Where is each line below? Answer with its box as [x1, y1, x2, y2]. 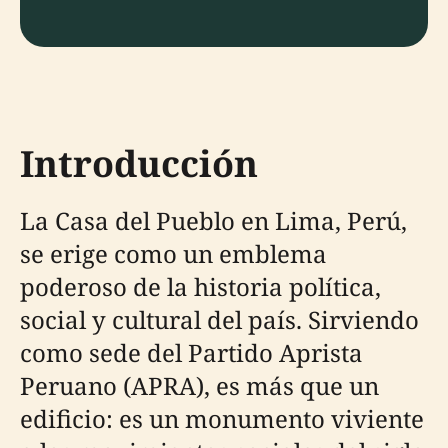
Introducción [20, 139, 258, 188]
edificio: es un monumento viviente [20, 402, 424, 435]
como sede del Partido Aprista [20, 336, 363, 369]
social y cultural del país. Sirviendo [20, 303, 419, 336]
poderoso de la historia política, [20, 270, 381, 303]
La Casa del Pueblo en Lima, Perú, [20, 204, 407, 237]
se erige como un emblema [20, 237, 327, 270]
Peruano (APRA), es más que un [20, 369, 379, 402]
